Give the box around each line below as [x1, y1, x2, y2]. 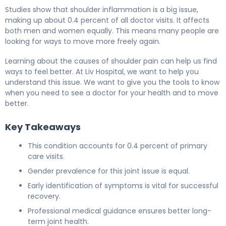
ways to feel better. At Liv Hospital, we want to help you [5, 66, 199, 77]
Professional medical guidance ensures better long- [28, 205, 211, 216]
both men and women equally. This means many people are [5, 25, 219, 36]
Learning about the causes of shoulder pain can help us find [5, 55, 217, 66]
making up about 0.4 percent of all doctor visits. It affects [5, 15, 209, 25]
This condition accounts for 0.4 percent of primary [28, 140, 207, 151]
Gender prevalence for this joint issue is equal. [28, 165, 190, 176]
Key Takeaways [5, 120, 81, 133]
